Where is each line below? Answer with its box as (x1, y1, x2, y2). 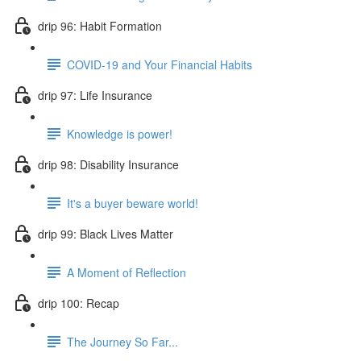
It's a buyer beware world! (67, 194, 198, 211)
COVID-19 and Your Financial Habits (67, 56, 252, 73)
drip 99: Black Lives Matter (38, 225, 173, 242)
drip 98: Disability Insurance (38, 156, 179, 172)
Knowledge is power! (67, 125, 172, 142)
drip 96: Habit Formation (38, 17, 162, 34)
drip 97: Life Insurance (38, 86, 152, 103)
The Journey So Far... (67, 333, 178, 350)
